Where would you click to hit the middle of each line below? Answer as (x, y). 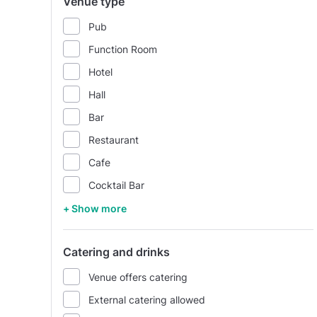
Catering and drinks (116, 252)
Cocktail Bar (116, 185)
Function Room (123, 49)
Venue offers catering (138, 277)
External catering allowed (147, 299)
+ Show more (95, 208)
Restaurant (114, 139)
